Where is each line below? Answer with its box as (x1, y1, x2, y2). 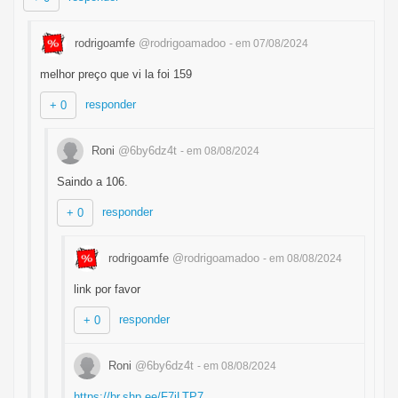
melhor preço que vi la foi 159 (40, 68, 192, 81)
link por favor (74, 283, 140, 296)
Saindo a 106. (57, 175, 128, 188)
